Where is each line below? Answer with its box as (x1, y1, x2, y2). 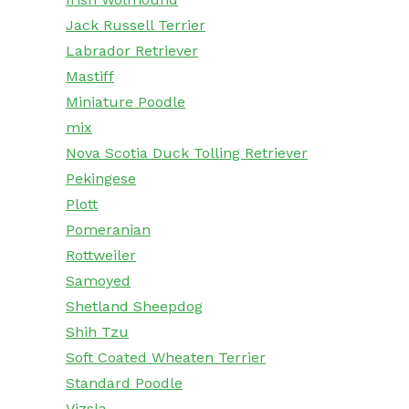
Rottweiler (66, 246, 136, 265)
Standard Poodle (66, 374, 183, 393)
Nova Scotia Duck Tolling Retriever (66, 144, 308, 163)
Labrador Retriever (66, 42, 198, 60)
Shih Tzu (66, 323, 129, 341)
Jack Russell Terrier (66, 16, 205, 35)
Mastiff (66, 68, 114, 86)
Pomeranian (66, 221, 151, 239)
